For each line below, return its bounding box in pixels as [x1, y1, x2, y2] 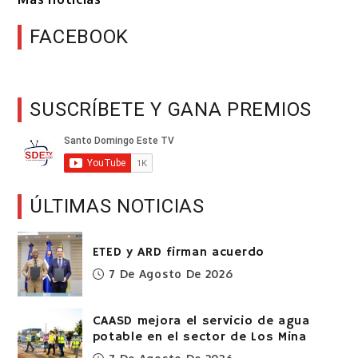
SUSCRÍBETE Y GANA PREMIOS [30, 98, 312, 121]
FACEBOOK [30, 26, 129, 49]
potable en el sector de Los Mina [92, 329, 307, 346]
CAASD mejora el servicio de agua [92, 313, 310, 330]
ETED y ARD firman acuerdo [92, 245, 265, 261]
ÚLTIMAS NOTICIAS [30, 195, 205, 218]
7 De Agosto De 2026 [109, 267, 233, 281]
